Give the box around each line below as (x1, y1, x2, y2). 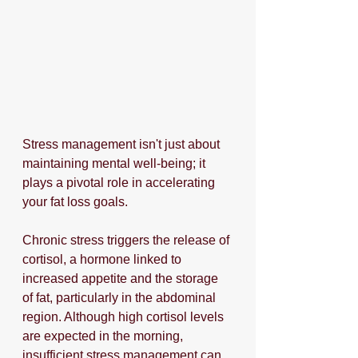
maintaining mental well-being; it (22, 157, 209, 171)
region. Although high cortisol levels (22, 310, 227, 324)
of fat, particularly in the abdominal (22, 291, 219, 305)
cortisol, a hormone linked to (22, 253, 185, 267)
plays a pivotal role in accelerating (22, 176, 218, 190)
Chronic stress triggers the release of (22, 233, 233, 248)
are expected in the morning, (22, 329, 186, 344)
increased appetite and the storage (22, 272, 221, 286)
